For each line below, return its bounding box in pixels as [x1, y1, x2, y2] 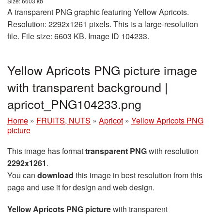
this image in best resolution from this [74, 169, 202, 181]
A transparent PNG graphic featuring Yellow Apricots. [7, 6, 189, 17]
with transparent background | [7, 77, 168, 95]
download [37, 169, 74, 181]
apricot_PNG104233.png [7, 94, 141, 112]
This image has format [7, 145, 85, 156]
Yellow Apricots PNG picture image [7, 61, 197, 78]
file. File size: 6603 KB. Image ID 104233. [7, 30, 149, 42]
